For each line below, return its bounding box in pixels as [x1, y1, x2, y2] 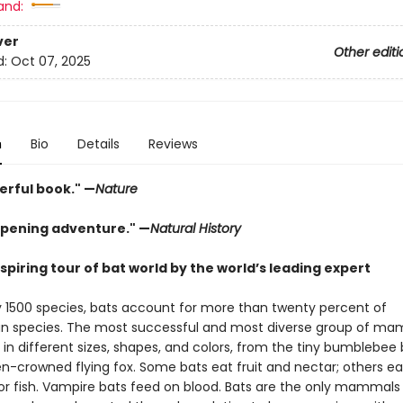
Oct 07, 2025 [10, 52, 91, 71]
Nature [94, 180, 138, 198]
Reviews [148, 135, 198, 153]
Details [76, 135, 120, 153]
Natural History [149, 219, 241, 237]
